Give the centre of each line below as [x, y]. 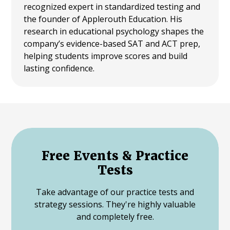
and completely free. [115, 216]
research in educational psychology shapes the [114, 32]
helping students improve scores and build [106, 56]
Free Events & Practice [115, 156]
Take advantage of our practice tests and [115, 192]
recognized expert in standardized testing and [112, 7]
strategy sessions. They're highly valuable [115, 204]
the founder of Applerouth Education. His [103, 19]
